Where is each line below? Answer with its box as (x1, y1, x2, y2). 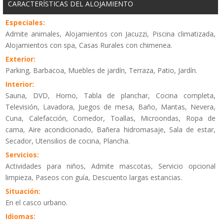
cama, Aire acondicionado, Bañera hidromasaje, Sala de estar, (5, 125, 216, 135)
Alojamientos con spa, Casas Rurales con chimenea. (5, 40, 172, 50)
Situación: (5, 186, 40, 196)
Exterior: (5, 54, 36, 64)
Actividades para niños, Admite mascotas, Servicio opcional (5, 161, 216, 171)
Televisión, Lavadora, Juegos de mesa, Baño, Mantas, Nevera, (5, 102, 216, 112)
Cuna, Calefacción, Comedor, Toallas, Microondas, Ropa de (5, 113, 216, 123)
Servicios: (5, 150, 39, 160)
